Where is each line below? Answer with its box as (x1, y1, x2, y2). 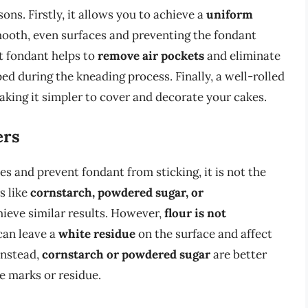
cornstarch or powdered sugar (42, 246, 210, 262)
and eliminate (204, 48, 280, 64)
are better (210, 246, 267, 262)
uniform (206, 7, 253, 23)
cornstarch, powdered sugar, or (30, 184, 203, 200)
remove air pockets (98, 48, 204, 64)
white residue (58, 225, 135, 241)
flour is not (164, 205, 226, 221)
